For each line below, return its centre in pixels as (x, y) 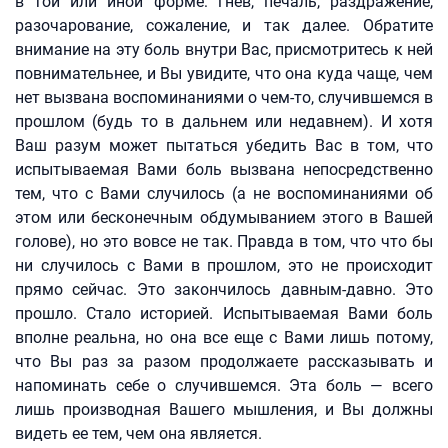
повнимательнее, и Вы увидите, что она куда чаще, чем (224, 73)
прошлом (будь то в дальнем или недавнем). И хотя (224, 121)
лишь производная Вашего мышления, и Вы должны (224, 409)
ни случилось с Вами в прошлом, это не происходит (224, 265)
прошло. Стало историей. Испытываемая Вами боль (224, 313)
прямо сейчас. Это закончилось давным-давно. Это (224, 289)
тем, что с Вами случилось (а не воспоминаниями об (224, 193)
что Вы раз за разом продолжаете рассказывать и (224, 361)
